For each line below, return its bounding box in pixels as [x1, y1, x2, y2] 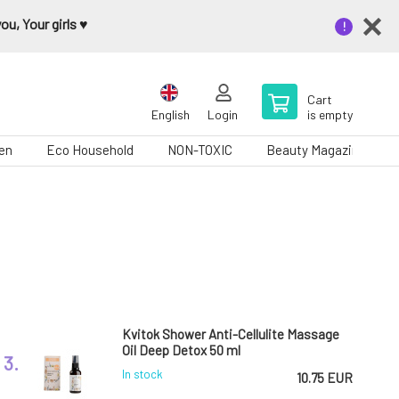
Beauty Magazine [266, 142, 366, 158]
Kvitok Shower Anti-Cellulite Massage [122, 326, 339, 342]
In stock [122, 367, 163, 381]
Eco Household [46, 142, 134, 158]
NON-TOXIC [167, 142, 232, 158]
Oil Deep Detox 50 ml [122, 342, 240, 358]
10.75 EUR [297, 370, 353, 386]
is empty [307, 107, 353, 122]
